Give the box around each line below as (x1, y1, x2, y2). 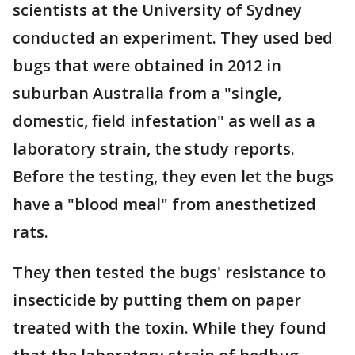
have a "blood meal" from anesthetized (13, 193, 316, 215)
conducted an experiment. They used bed (13, 27, 333, 48)
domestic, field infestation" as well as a (13, 110, 315, 132)
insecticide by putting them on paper (13, 289, 301, 311)
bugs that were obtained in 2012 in (13, 55, 281, 76)
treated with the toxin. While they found (13, 317, 326, 338)
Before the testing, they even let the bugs (13, 166, 334, 187)
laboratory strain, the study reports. (13, 138, 295, 159)
